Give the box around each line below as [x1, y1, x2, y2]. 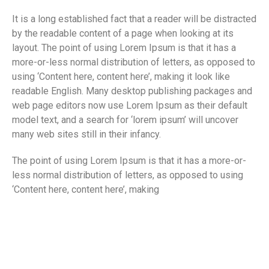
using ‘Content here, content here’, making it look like [12, 70, 230, 82]
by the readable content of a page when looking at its [12, 27, 234, 39]
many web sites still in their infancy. [12, 128, 161, 140]
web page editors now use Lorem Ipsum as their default [12, 99, 247, 111]
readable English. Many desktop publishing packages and [12, 85, 252, 97]
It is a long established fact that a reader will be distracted [12, 13, 256, 25]
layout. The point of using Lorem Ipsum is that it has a [12, 41, 236, 53]
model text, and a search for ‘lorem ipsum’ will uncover [12, 113, 238, 125]
